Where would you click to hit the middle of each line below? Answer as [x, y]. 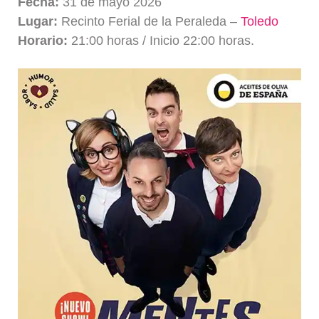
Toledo [260, 21]
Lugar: [38, 21]
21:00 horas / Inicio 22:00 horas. [161, 40]
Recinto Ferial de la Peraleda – [150, 21]
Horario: [43, 40]
